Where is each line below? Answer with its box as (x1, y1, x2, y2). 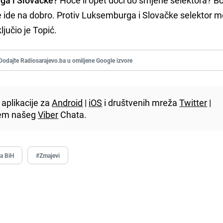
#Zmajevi (36, 151, 60, 159)
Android (52, 96, 83, 109)
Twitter (179, 96, 208, 109)
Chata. (58, 108, 87, 120)
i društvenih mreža (102, 96, 180, 109)
